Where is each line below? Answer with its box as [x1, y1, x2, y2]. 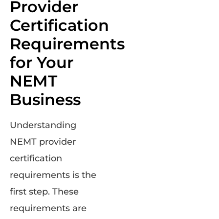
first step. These [10, 186, 79, 197]
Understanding [10, 120, 76, 131]
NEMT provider [10, 136, 76, 148]
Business [10, 90, 81, 109]
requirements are [10, 203, 87, 214]
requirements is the [10, 170, 96, 181]
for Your [10, 53, 73, 72]
